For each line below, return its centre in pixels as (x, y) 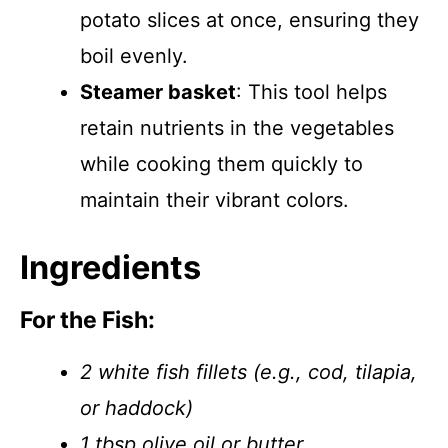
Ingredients (110, 267)
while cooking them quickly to (221, 164)
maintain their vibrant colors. (214, 200)
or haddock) (136, 408)
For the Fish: (87, 320)
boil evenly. (134, 56)
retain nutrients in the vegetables (237, 128)
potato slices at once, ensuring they (249, 20)
